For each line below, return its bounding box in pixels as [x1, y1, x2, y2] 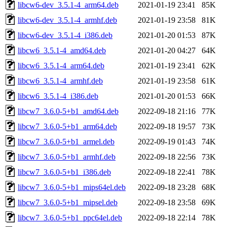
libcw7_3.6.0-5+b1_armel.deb [18, 137, 115, 146]
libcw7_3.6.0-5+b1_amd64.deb [18, 106, 119, 116]
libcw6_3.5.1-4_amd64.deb [18, 46, 106, 55]
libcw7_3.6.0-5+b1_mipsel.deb [18, 198, 118, 207]
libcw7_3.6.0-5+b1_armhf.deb [18, 152, 116, 161]
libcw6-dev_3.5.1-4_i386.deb [18, 30, 112, 40]
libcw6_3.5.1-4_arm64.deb [18, 61, 104, 70]
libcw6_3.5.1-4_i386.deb [18, 91, 98, 100]
